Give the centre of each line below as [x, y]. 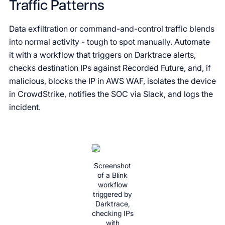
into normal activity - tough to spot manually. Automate [109, 42]
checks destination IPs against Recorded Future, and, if [110, 68]
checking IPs [113, 213]
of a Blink [113, 175]
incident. [25, 107]
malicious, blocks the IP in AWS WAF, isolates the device [113, 81]
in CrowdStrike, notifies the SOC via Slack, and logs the [111, 94]
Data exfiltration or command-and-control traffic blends [112, 29]
